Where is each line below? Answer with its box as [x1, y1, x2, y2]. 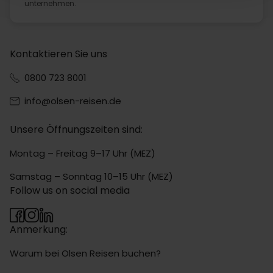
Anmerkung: [10, 222, 68, 236]
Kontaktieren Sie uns [10, 47, 107, 61]
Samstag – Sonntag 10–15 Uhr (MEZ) [10, 170, 173, 183]
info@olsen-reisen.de [24, 94, 121, 107]
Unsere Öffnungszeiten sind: [10, 122, 143, 136]
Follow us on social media [10, 183, 130, 197]
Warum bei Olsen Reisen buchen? [10, 247, 161, 260]
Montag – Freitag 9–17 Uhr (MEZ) [10, 147, 155, 160]
